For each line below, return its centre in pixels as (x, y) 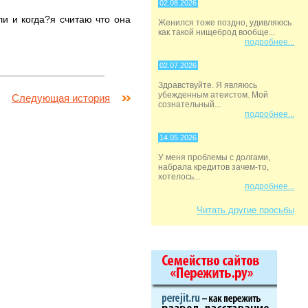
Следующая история (61, 98)
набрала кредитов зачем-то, (213, 167)
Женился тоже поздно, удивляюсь (225, 23)
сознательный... (189, 104)
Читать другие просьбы (245, 210)
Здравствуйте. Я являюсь (208, 85)
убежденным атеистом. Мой (213, 95)
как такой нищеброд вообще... (217, 32)
